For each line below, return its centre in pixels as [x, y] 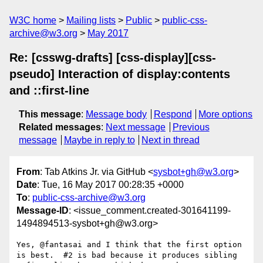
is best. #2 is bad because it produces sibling [127, 255]
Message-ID [43, 211]
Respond [173, 114]
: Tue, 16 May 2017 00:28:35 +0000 [110, 185]
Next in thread [171, 140]
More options [226, 114]
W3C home [33, 20]
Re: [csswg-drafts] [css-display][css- [113, 58]
